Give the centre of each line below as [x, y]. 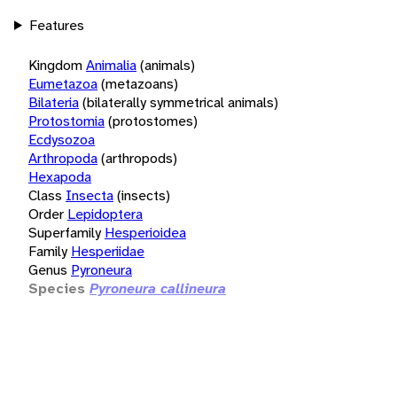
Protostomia [66, 121]
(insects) [144, 195]
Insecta [90, 195]
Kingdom [55, 65]
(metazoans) [140, 83]
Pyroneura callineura [158, 288]
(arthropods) [139, 158]
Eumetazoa [63, 83]
